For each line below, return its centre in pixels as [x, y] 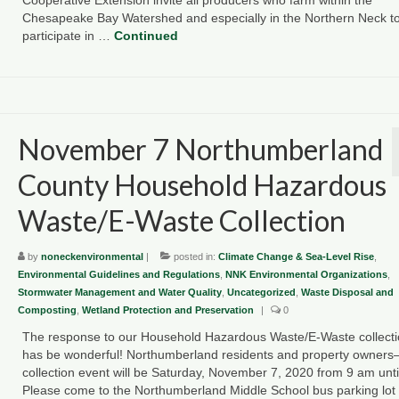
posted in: [194, 256]
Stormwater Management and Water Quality [119, 292]
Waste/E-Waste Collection [181, 220]
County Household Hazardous [202, 184]
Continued [146, 35]
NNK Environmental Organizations [306, 274]
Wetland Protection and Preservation [167, 309]
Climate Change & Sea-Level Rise [296, 256]
